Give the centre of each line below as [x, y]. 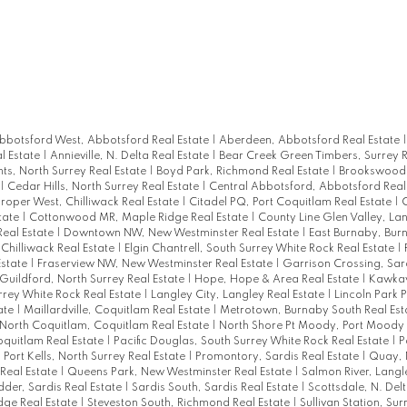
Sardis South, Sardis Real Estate [216, 388]
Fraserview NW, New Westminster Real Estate [156, 265]
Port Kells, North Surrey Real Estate [95, 357]
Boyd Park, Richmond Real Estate [243, 172]
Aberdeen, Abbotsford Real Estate [310, 141]
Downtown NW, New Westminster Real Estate [182, 234]
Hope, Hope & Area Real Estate [278, 280]
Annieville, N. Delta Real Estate [130, 157]
